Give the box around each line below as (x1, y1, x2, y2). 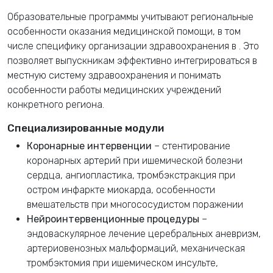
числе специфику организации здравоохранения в (7, 40, 239, 52)
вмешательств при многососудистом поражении (27, 199, 243, 211)
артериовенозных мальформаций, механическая (27, 243, 245, 255)
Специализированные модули (7, 122, 164, 135)
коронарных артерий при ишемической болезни (27, 155, 243, 167)
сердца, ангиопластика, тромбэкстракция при (27, 169, 235, 182)
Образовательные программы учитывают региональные (7, 11, 253, 23)
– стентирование (152, 140, 230, 152)
